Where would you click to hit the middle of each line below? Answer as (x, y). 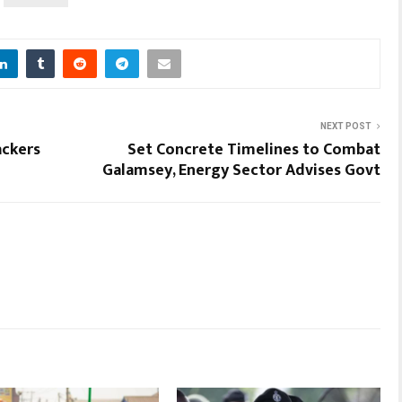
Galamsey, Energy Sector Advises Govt (241, 170)
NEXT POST (346, 126)
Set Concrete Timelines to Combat (254, 149)
